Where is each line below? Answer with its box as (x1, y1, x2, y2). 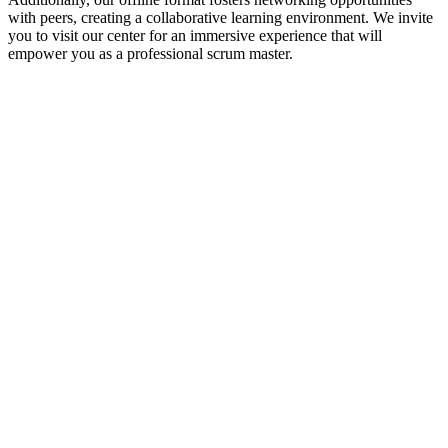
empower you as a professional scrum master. (8, 45, 293, 63)
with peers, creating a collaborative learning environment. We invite (8, 9, 433, 27)
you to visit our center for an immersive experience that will (8, 27, 382, 45)
